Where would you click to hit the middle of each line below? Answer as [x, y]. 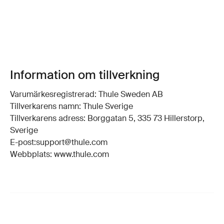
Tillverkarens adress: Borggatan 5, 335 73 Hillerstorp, [107, 118]
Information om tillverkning [85, 75]
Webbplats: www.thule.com [59, 154]
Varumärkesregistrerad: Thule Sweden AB [86, 94]
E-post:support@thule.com [59, 142]
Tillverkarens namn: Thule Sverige [71, 106]
